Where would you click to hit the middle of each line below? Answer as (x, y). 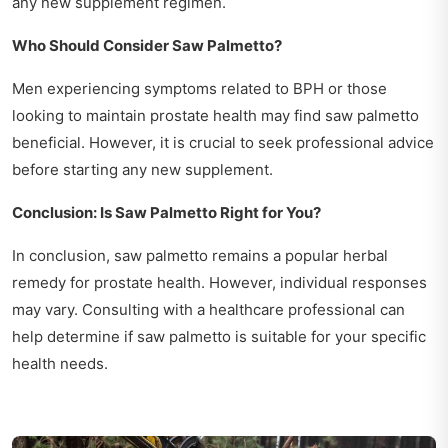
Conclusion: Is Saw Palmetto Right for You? (166, 212)
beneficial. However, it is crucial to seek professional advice (223, 142)
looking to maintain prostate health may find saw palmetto (215, 115)
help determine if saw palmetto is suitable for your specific (219, 336)
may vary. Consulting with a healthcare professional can (208, 309)
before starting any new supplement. (142, 169)
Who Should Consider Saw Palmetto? (147, 45)
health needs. (60, 363)
